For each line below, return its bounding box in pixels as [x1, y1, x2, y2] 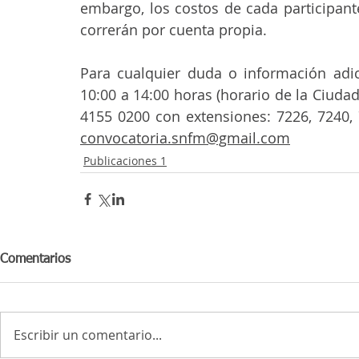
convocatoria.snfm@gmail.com [80, 127, 290, 147]
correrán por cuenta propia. [80, 19, 267, 39]
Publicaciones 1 [83, 152, 167, 168]
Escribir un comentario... [14, 325, 162, 344]
